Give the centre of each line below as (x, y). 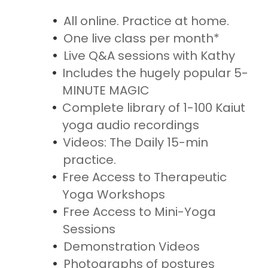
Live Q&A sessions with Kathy (149, 55)
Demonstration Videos (131, 246)
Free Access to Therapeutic (145, 177)
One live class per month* (141, 38)
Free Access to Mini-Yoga (140, 211)
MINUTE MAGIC (106, 90)
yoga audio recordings (131, 125)
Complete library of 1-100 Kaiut (154, 107)
